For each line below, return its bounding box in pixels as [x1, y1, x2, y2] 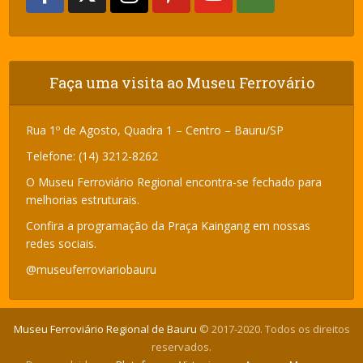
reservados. [152, 339, 211, 354]
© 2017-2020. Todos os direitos [196, 321, 350, 336]
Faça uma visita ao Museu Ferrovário [49, 72, 314, 92]
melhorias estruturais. [26, 191, 140, 207]
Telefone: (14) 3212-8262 [26, 147, 159, 164]
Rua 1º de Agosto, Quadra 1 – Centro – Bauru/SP [26, 122, 284, 138]
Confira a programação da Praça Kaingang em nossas [26, 217, 311, 233]
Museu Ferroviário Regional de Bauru [13, 321, 197, 336]
